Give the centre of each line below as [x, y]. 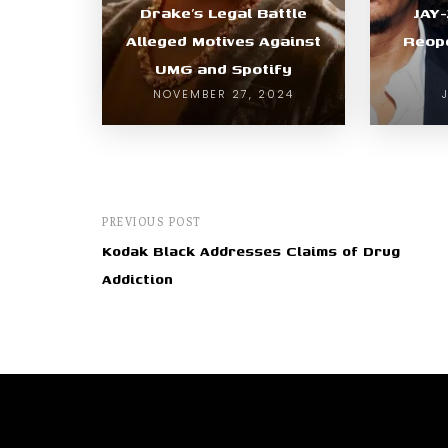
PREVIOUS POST [152, 221]
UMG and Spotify [224, 68]
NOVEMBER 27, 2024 [224, 93]
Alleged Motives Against [224, 40]
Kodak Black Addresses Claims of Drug [251, 251]
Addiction [137, 279]
